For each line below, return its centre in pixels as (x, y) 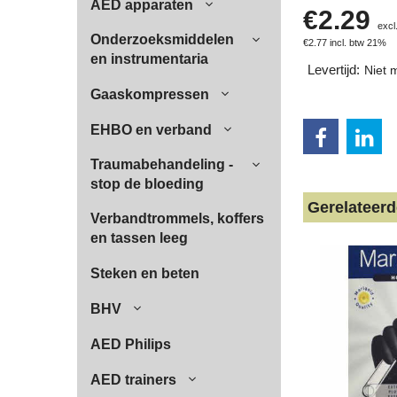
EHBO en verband (151, 130)
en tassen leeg (139, 238)
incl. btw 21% (358, 42)
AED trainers (133, 380)
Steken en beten (145, 273)
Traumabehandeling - (162, 164)
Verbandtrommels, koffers (177, 218)
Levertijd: (334, 70)
